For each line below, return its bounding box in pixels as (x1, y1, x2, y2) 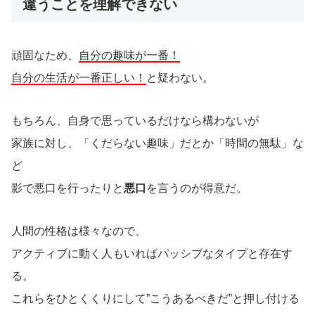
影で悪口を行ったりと (11, 181, 124, 194)
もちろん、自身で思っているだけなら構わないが (11, 114, 259, 127)
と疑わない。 (146, 72, 214, 84)
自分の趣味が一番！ (79, 49, 180, 62)
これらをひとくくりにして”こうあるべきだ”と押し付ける (11, 292, 300, 304)
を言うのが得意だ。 (146, 181, 247, 194)
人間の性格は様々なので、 (11, 224, 146, 237)
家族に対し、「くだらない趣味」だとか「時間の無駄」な (11, 136, 304, 149)
